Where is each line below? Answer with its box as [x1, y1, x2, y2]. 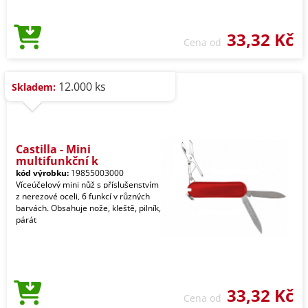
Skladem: [12, 80, 56, 93]
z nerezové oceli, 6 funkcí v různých [16, 190, 150, 202]
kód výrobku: [16, 167, 69, 179]
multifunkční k [16, 153, 98, 168]
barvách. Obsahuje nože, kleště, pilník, [16, 202, 161, 214]
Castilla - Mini [16, 142, 91, 157]
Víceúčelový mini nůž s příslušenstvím [16, 179, 159, 190]
